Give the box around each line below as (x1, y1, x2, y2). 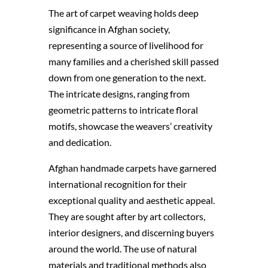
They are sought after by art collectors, (48, 211, 205, 223)
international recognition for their (48, 178, 187, 190)
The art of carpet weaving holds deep (48, 7, 199, 19)
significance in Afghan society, (48, 23, 170, 35)
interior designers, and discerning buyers (48, 227, 214, 239)
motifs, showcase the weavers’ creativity (48, 120, 212, 132)
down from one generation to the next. (48, 72, 206, 84)
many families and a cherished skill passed (48, 56, 219, 68)
